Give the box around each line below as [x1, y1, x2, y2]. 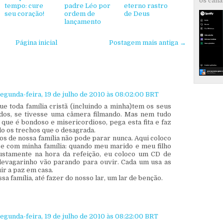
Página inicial [15, 38, 57, 46]
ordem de [64, 9, 95, 17]
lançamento [64, 17, 101, 25]
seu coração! [4, 9, 44, 17]
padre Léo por [64, 1, 111, 9]
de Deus [124, 9, 150, 17]
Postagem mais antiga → [109, 38, 186, 46]
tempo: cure [4, 1, 43, 9]
